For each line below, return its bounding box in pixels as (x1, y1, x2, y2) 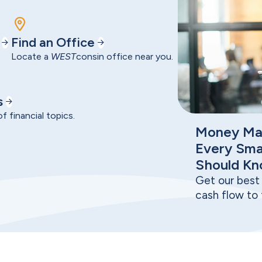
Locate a (11, 50, 51, 62)
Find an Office (11, 34, 95, 50)
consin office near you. (76, 50, 174, 62)
